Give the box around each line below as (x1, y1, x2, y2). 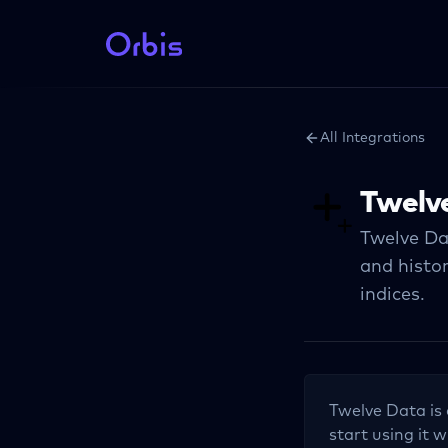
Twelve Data (329, 403, 426, 419)
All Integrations (320, 131, 425, 145)
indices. (360, 286, 425, 304)
